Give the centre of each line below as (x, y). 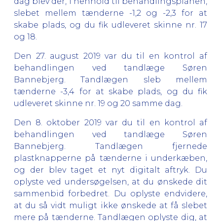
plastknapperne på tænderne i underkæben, (110, 158)
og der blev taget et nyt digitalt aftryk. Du (110, 170)
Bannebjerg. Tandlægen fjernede (110, 146)
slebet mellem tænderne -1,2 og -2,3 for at (110, 13)
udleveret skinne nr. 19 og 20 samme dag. (98, 103)
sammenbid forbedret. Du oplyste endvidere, (110, 193)
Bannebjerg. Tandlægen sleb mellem (110, 79)
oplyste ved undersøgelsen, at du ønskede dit (110, 182)
